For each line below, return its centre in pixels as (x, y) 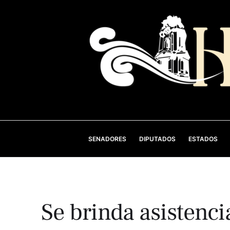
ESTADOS (203, 139)
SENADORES (107, 139)
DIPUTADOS (157, 139)
